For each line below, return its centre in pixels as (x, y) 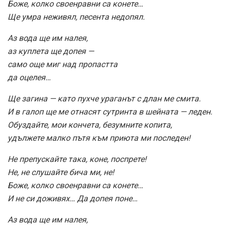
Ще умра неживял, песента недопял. (76, 17)
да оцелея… (29, 77)
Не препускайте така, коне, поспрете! (77, 159)
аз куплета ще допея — (51, 51)
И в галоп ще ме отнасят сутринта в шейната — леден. (110, 111)
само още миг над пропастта (63, 64)
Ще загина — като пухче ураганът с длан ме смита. (104, 98)
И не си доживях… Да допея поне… (73, 198)
